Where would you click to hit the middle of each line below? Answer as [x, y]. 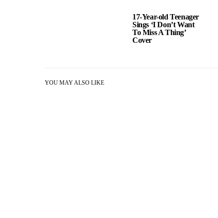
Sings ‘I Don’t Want [163, 25]
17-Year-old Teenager [166, 17]
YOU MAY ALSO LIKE [74, 83]
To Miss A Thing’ [159, 32]
